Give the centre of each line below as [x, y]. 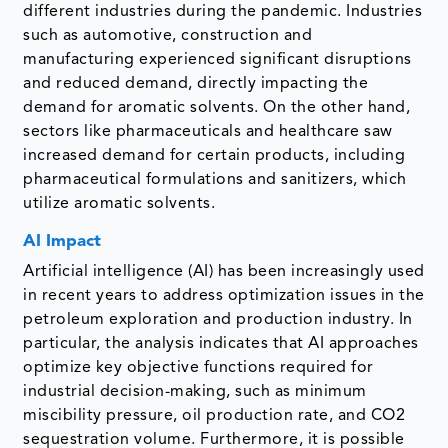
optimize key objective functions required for [198, 367]
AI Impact [65, 241]
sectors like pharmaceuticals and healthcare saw [208, 131]
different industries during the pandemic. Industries [223, 11]
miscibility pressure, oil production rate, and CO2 [214, 415]
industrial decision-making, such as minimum [195, 391]
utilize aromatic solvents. [119, 203]
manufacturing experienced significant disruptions [217, 59]
